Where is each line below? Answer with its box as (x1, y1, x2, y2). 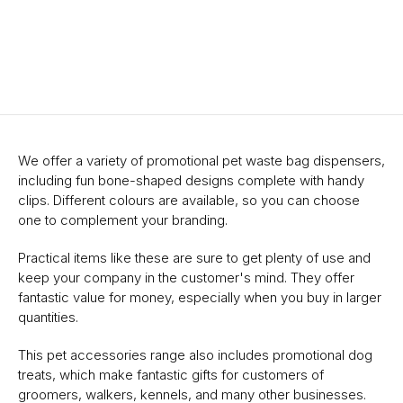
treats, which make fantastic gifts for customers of (18, 366, 324, 384)
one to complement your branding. (18, 211, 228, 229)
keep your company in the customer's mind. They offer (18, 269, 354, 287)
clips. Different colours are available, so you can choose (18, 192, 360, 210)
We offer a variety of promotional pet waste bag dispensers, (18, 152, 385, 170)
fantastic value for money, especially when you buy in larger (18, 289, 381, 307)
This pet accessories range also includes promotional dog (18, 346, 372, 364)
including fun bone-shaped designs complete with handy (18, 172, 364, 190)
